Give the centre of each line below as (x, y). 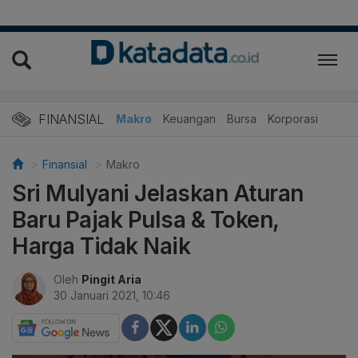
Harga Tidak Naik (101, 246)
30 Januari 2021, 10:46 (112, 295)
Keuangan (189, 118)
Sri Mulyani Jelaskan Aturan (158, 193)
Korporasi (293, 118)
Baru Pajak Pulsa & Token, (145, 219)
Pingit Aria (111, 279)
